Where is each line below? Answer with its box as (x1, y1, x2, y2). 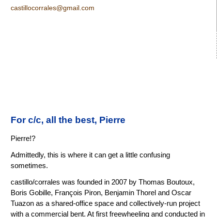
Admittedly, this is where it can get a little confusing (11, 151, 170, 159)
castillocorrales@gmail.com (11, 3, 95, 12)
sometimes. (11, 162, 48, 170)
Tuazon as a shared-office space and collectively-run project (11, 200, 201, 208)
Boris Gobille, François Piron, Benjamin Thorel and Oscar (11, 189, 192, 197)
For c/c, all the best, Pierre (11, 114, 126, 125)
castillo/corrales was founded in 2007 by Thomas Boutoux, (11, 178, 195, 186)
